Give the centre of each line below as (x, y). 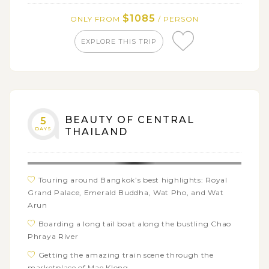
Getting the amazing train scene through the (126, 255)
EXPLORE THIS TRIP (119, 41)
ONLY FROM (96, 19)
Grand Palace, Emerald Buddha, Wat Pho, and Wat (126, 192)
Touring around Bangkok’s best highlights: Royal (133, 180)
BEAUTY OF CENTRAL (130, 119)
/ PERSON (177, 19)
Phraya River (53, 236)
